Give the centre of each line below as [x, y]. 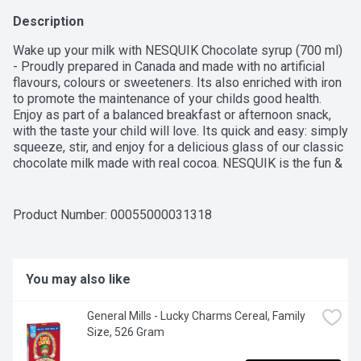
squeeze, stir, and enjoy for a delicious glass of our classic [178, 147]
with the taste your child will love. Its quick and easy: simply [180, 131]
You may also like [78, 280]
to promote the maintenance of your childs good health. [167, 99]
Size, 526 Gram [126, 332]
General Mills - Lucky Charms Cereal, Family [196, 316]
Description [48, 22]
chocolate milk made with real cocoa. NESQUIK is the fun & [178, 164]
